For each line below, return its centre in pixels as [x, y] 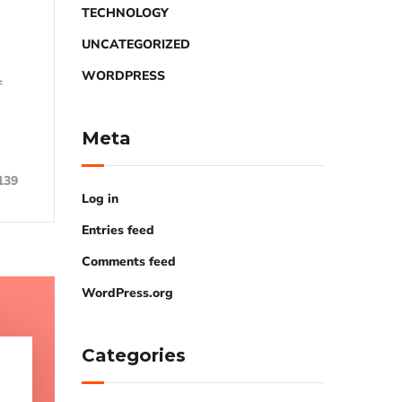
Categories [134, 355]
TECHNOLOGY [125, 13]
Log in [100, 199]
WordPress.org [127, 293]
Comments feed [129, 262]
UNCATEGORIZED [136, 44]
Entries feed [118, 230]
